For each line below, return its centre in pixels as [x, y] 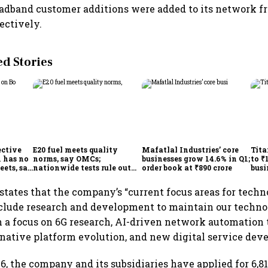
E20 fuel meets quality [76, 149]
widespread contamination [86, 176]
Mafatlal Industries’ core [191, 149]
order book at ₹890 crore [187, 167]
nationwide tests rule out [82, 167]
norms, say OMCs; [67, 158]
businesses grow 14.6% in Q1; [196, 158]
